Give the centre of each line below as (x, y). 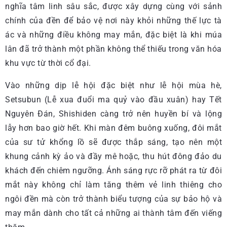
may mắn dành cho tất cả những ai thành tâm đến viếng (113, 213)
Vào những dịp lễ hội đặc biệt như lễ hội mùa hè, (113, 85)
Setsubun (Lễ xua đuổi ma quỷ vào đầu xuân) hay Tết (113, 100)
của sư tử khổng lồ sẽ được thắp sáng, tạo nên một (113, 142)
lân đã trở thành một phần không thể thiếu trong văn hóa (113, 49)
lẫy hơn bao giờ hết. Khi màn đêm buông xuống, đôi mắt (113, 128)
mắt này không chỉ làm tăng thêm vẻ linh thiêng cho (113, 185)
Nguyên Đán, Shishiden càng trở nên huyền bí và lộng (113, 114)
